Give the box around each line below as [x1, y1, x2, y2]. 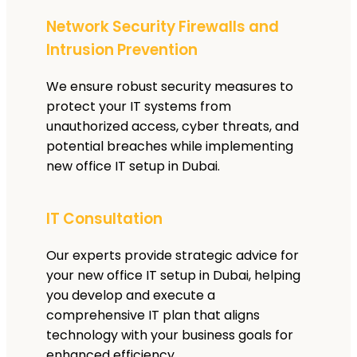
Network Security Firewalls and [46, 16, 279, 38]
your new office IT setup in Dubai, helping [46, 265, 300, 284]
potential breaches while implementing [46, 137, 293, 156]
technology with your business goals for [46, 325, 293, 344]
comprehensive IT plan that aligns [46, 305, 260, 324]
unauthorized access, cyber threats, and [46, 117, 299, 136]
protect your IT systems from [46, 97, 231, 116]
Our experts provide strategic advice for [46, 245, 299, 265]
